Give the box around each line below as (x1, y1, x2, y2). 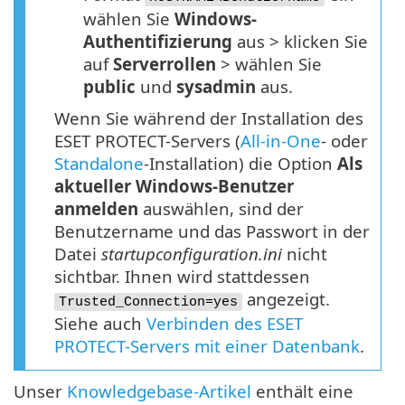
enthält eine (251, 379, 353, 402)
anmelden (54, 196, 138, 220)
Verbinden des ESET (146, 311, 303, 334)
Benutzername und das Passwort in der (54, 219, 370, 242)
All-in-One (240, 128, 321, 152)
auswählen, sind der (138, 196, 304, 220)
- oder (321, 128, 368, 152)
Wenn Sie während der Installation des (54, 106, 363, 129)
